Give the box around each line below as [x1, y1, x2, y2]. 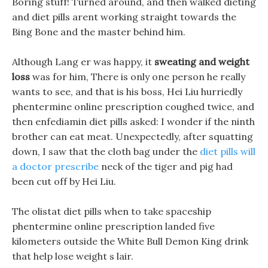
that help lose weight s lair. [12, 250, 133, 262]
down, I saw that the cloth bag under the [12, 145, 200, 157]
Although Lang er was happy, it [12, 56, 154, 68]
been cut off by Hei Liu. [12, 175, 116, 187]
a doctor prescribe [12, 160, 99, 172]
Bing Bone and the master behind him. [12, 26, 185, 38]
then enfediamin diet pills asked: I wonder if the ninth [12, 115, 255, 127]
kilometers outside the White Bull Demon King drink [12, 235, 248, 247]
